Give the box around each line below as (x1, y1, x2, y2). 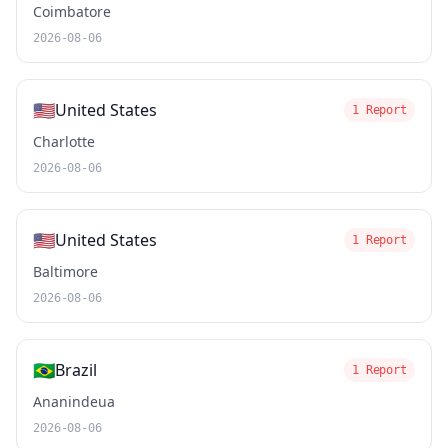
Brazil (55, 359, 97, 381)
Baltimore (33, 262, 98, 281)
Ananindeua (33, 392, 115, 411)
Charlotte (33, 132, 95, 151)
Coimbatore (33, 2, 111, 21)
